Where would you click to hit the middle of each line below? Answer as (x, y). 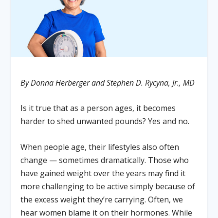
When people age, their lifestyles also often (100, 147)
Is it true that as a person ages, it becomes (98, 108)
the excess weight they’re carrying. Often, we (102, 199)
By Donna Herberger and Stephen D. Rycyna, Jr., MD (108, 82)
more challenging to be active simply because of (108, 186)
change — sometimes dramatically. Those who (105, 160)
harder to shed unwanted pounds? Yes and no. (105, 121)
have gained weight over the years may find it (103, 173)
